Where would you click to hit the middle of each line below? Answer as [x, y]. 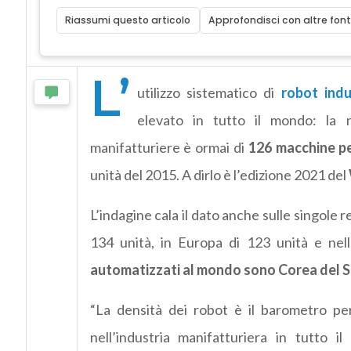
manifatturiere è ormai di [167, 148]
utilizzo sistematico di [209, 93]
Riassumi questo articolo [128, 20]
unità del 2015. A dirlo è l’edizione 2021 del [219, 175]
